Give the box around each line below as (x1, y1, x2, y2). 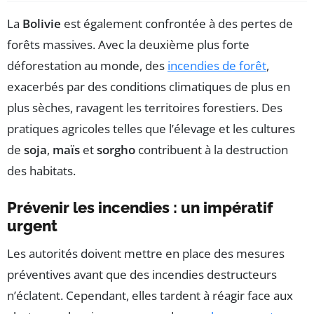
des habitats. (7, 163, 76, 179)
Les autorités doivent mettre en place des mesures (7, 245, 285, 262)
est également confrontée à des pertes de (61, 15, 293, 32)
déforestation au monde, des (7, 57, 168, 74)
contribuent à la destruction (135, 142, 288, 158)
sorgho (97, 142, 135, 158)
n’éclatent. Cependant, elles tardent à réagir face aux (7, 287, 293, 304)
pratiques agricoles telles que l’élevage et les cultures (7, 121, 295, 137)
